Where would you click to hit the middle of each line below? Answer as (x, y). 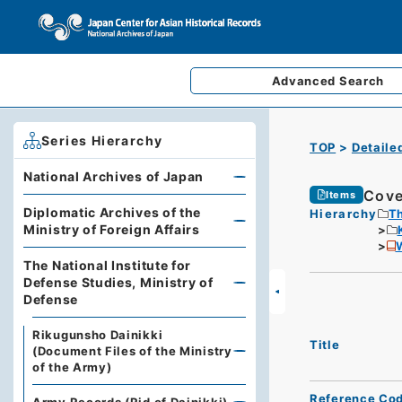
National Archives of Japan (114, 176)
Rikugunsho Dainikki (98, 335)
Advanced (305, 81)
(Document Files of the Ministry (132, 351)
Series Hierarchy (102, 140)
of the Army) (72, 367)
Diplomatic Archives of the (113, 212)
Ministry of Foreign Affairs (112, 229)
